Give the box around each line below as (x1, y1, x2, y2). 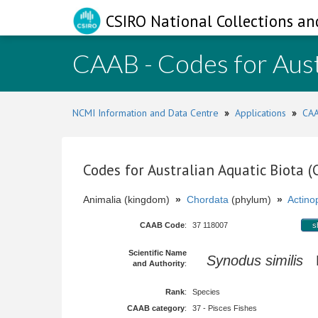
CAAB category (127, 304, 185, 312)
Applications (235, 106, 286, 119)
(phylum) (229, 194, 277, 205)
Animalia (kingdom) (83, 194, 175, 205)
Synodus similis (207, 253, 303, 268)
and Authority (133, 259, 185, 268)
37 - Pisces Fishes (192, 304, 257, 312)
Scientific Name (128, 248, 187, 257)
